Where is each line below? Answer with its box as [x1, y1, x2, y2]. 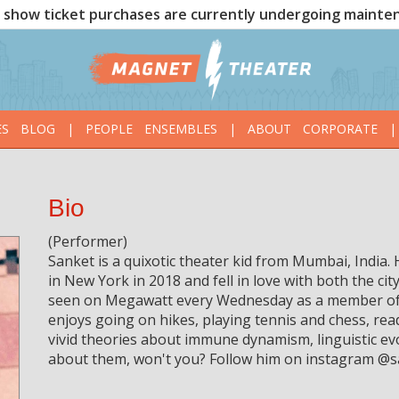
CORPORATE [302, 120, 378, 138]
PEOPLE [85, 120, 133, 138]
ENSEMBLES [143, 120, 217, 138]
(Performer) [48, 232, 127, 252]
